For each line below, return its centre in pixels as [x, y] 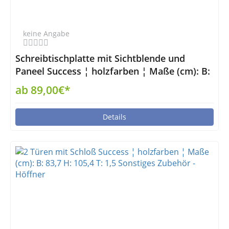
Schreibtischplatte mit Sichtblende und [100, 58]
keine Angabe [46, 33]
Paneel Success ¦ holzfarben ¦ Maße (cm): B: [113, 71]
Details [114, 117]
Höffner [32, 97]
